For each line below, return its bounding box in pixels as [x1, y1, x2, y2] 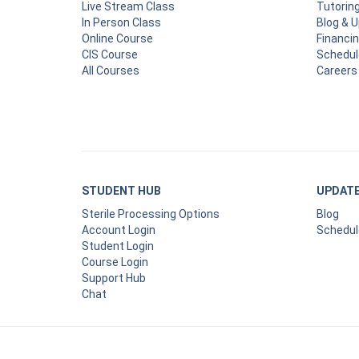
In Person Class [82, 15, 161, 29]
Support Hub [82, 271, 146, 284]
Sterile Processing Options [82, 207, 220, 220]
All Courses [82, 63, 139, 77]
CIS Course [82, 47, 138, 61]
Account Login [82, 223, 155, 236]
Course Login [82, 255, 148, 268]
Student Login [82, 239, 154, 252]
